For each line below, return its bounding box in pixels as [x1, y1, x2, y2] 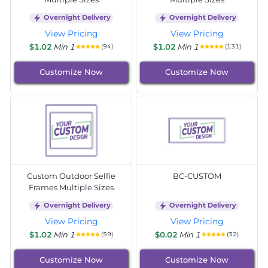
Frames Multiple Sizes [29, 182, 114, 192]
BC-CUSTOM [172, 170, 221, 181]
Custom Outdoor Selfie [27, 170, 115, 181]
